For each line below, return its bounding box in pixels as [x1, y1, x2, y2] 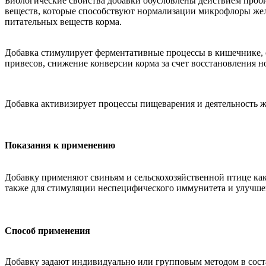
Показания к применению [5, 140, 115, 151]
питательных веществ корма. [5, 17, 122, 27]
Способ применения [5, 226, 93, 236]
